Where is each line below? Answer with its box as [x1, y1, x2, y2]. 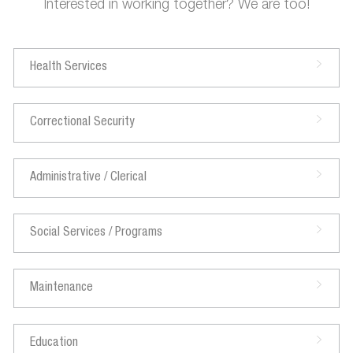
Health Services [29, 61, 107, 74]
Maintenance [29, 281, 93, 295]
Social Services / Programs [29, 226, 162, 240]
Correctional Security [29, 116, 135, 129]
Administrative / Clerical [29, 171, 147, 184]
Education [29, 336, 78, 350]
